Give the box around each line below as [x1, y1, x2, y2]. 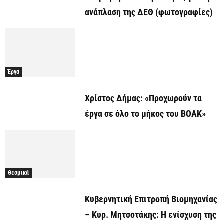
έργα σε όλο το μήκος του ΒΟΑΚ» [85, 108, 206, 119]
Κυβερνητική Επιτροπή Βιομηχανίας [85, 194, 217, 205]
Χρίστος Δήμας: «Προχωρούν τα [85, 92, 202, 103]
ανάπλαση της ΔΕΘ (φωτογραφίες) [85, 7, 213, 18]
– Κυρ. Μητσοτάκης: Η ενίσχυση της [85, 209, 216, 220]
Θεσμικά [8, 169, 29, 177]
